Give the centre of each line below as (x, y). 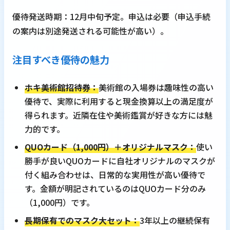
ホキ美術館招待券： (62, 88)
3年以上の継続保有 (175, 221)
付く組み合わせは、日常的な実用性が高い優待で (115, 175)
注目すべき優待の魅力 (61, 60)
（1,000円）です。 (60, 203)
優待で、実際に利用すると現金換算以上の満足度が (119, 101)
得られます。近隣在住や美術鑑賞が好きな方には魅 (119, 115)
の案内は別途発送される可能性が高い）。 (90, 31)
